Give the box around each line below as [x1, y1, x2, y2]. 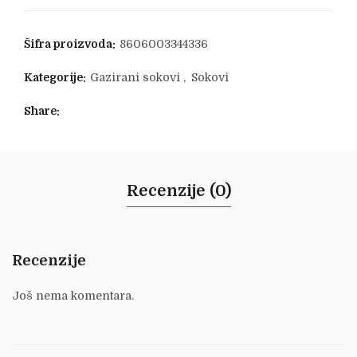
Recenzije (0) [126, 182, 231, 200]
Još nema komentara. [12, 289, 134, 302]
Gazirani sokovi [90, 71, 180, 84]
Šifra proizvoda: [24, 37, 118, 50]
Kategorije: [24, 71, 88, 84]
